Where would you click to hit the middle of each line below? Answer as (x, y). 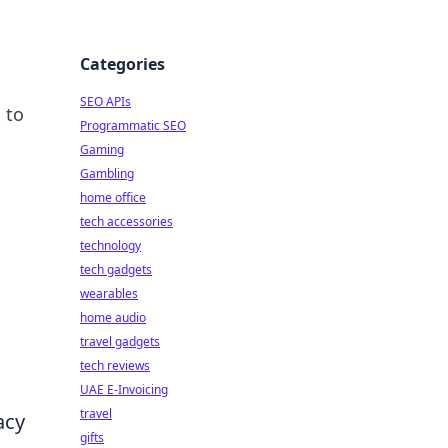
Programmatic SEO (133, 125)
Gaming (102, 149)
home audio (113, 317)
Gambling (107, 173)
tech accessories (126, 221)
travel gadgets (120, 341)
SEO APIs (105, 101)
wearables (109, 293)
